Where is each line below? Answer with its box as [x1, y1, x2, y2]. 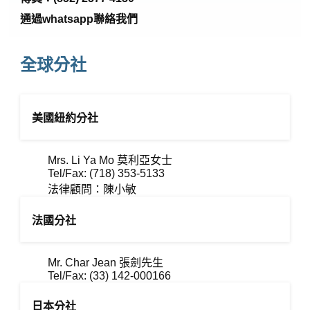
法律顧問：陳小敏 [48, 183, 137, 195]
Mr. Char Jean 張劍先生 [48, 257, 164, 268]
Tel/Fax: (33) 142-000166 [48, 270, 172, 282]
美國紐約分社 [32, 112, 99, 124]
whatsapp [42, 13, 94, 25]
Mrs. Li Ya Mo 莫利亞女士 [48, 154, 173, 166]
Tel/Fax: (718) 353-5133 [48, 167, 165, 179]
